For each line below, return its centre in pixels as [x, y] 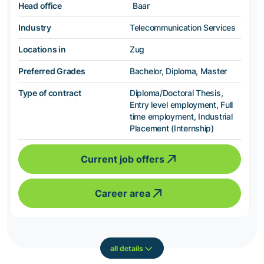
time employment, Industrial [181, 117]
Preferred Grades [52, 71]
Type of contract [50, 93]
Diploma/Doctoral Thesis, [176, 93]
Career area [123, 194]
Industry [35, 28]
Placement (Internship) [172, 128]
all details [127, 248]
